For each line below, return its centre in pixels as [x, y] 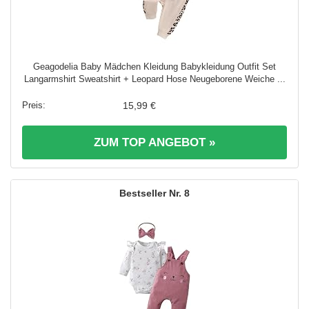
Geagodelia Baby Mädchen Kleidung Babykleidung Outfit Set [154, 67]
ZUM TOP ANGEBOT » [154, 143]
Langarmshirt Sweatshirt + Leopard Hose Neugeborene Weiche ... [154, 79]
